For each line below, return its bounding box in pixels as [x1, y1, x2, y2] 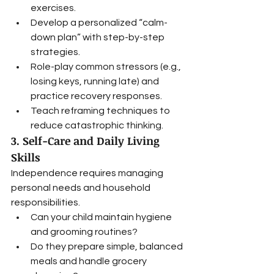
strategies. [31, 47, 80, 57]
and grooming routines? [31, 227, 138, 237]
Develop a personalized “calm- [31, 18, 168, 28]
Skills [11, 150, 40, 165]
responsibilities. [11, 198, 80, 207]
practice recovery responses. [31, 91, 162, 101]
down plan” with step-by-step [31, 32, 166, 42]
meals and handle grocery [31, 256, 149, 266]
